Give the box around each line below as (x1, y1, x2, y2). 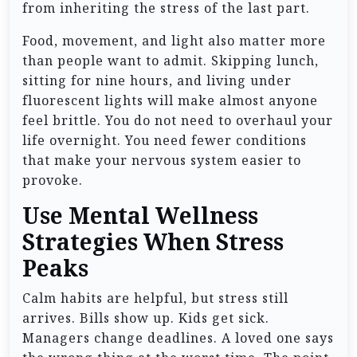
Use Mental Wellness (22, 201, 258, 230)
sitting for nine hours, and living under (22, 71, 292, 89)
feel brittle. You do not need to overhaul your (22, 111, 333, 129)
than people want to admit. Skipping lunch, (22, 51, 319, 69)
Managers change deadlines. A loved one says (22, 328, 334, 347)
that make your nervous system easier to (22, 151, 301, 169)
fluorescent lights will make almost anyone (22, 91, 318, 109)
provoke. (22, 171, 83, 189)
